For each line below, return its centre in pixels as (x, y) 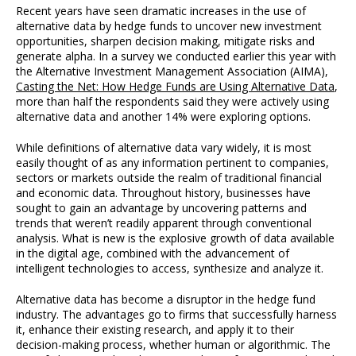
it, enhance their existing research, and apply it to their (155, 329)
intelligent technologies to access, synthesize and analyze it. (170, 268)
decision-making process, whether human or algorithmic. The (173, 344)
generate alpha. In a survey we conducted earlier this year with (176, 56)
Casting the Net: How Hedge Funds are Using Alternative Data (175, 86)
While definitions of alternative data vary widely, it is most (164, 147)
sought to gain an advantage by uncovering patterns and (161, 208)
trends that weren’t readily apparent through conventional (164, 223)
